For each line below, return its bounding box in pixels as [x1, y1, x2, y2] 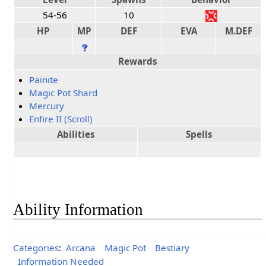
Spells [186, 128, 213, 140]
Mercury [29, 100, 65, 112]
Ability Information [13, 201, 144, 219]
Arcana [65, 241, 96, 254]
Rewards [118, 55, 157, 67]
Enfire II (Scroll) [29, 113, 93, 125]
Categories [13, 241, 59, 254]
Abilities [56, 128, 95, 140]
